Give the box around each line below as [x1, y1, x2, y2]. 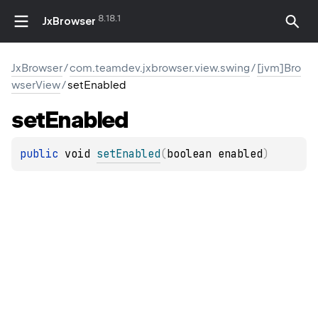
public [20, 147, 65, 162]
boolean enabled [167, 147, 263, 162]
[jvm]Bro [257, 62, 301, 75]
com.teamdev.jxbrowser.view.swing [70, 62, 250, 75]
